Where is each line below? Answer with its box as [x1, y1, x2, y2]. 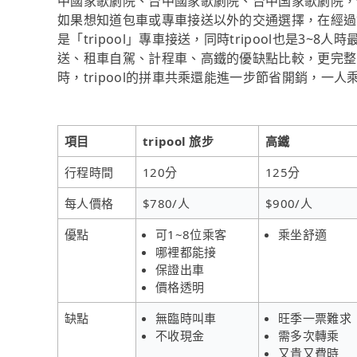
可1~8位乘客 [155, 226, 227, 242]
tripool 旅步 [143, 132, 214, 149]
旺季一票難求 [278, 309, 351, 326]
